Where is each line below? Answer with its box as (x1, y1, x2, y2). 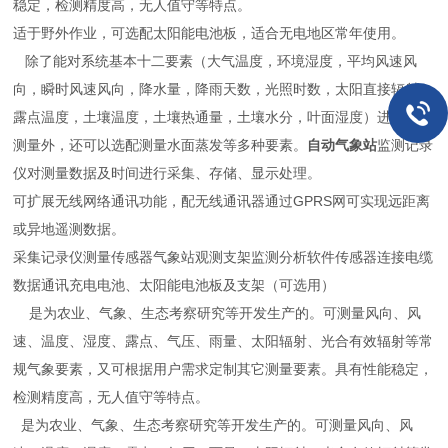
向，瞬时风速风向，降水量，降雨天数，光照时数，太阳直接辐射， (13, 81, 434, 97)
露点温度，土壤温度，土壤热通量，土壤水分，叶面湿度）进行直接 (13, 109, 434, 125)
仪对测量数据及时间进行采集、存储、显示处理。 (13, 165, 322, 181)
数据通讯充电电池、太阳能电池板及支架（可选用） (13, 277, 336, 293)
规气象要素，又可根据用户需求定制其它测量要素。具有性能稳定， (13, 361, 434, 377)
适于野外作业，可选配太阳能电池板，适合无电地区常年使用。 (13, 25, 406, 41)
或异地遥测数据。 (13, 221, 126, 237)
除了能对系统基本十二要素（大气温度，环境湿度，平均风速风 (25, 53, 418, 69)
